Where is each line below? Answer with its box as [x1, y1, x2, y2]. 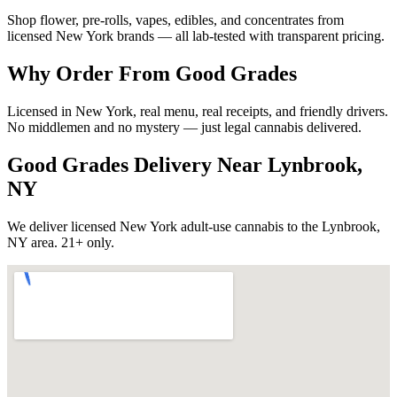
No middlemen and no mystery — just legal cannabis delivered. [7, 119, 362, 135]
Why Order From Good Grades [7, 61, 297, 85]
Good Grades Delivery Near [7, 152, 268, 176]
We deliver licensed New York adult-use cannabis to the [7, 218, 322, 234]
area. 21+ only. [27, 234, 114, 250]
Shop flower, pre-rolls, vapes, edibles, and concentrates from [7, 12, 344, 27]
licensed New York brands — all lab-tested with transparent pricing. [7, 27, 385, 43]
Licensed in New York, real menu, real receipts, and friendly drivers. [7, 103, 388, 119]
